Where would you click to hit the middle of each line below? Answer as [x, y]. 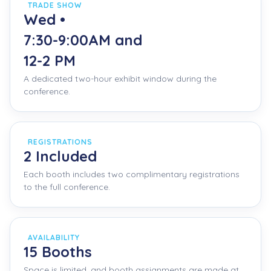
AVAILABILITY [54, 238]
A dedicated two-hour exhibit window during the [120, 79]
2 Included [60, 156]
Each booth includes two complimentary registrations [132, 175]
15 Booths [58, 252]
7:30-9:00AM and [85, 40]
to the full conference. [67, 187]
